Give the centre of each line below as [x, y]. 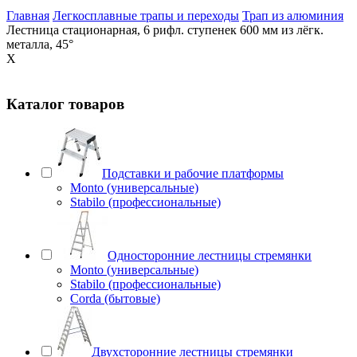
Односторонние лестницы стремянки [210, 256]
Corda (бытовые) [115, 299]
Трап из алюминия [293, 15]
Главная [28, 15]
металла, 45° [40, 44]
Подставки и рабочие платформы [193, 174]
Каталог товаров [65, 104]
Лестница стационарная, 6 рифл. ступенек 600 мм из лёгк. [165, 29]
